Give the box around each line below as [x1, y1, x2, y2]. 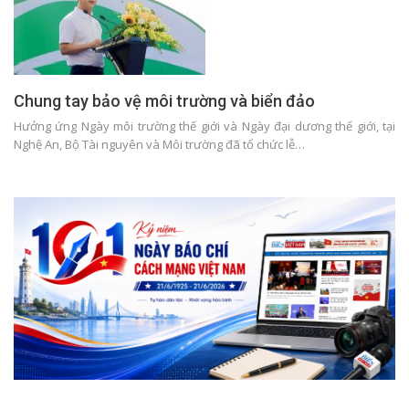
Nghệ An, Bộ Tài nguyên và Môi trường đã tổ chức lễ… [14, 136, 305, 153]
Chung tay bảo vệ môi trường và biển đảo [14, 91, 315, 111]
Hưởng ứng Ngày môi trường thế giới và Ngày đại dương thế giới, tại [14, 118, 395, 135]
